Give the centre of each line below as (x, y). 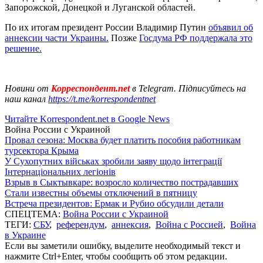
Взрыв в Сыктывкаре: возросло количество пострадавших (122, 182)
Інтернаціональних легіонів (60, 171)
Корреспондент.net (90, 88)
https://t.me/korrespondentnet (102, 99)
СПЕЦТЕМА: (34, 214)
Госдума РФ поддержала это (196, 38)
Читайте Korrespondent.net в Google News (87, 119)
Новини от (27, 88)
